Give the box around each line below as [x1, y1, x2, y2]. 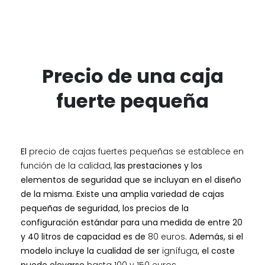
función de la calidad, [21, 160, 112, 172]
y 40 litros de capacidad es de [21, 231, 148, 243]
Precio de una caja [41, 62, 224, 89]
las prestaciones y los [112, 160, 202, 172]
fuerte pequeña [56, 87, 209, 114]
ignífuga [160, 245, 198, 257]
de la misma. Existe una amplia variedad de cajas [21, 188, 224, 201]
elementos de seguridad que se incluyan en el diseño [21, 174, 241, 186]
